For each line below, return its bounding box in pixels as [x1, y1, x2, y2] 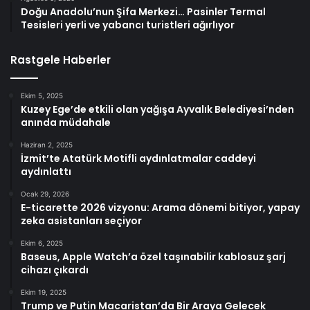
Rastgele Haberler [10, 53, 111, 68]
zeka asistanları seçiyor [21, 214, 142, 228]
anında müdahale [21, 116, 111, 130]
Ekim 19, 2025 [21, 288, 66, 297]
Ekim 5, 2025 [21, 91, 63, 100]
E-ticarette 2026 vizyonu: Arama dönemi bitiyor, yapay [21, 201, 300, 215]
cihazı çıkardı [21, 263, 89, 277]
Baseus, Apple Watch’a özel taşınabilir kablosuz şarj [21, 250, 286, 264]
